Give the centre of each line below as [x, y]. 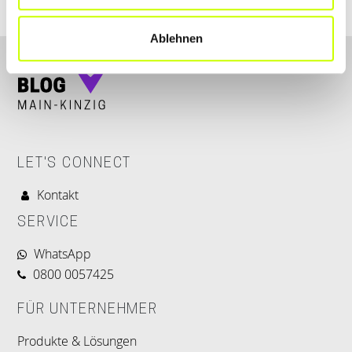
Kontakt [58, 195]
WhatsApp [62, 254]
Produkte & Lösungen [77, 341]
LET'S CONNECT [75, 164]
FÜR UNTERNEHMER [88, 310]
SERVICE [49, 223]
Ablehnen [176, 38]
